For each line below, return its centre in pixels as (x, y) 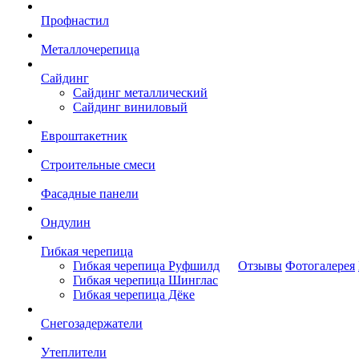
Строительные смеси (98, 165)
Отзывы (260, 266)
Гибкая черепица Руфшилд (146, 266)
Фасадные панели (90, 194)
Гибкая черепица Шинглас (145, 280)
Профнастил (75, 20)
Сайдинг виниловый (130, 107)
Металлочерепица (90, 49)
